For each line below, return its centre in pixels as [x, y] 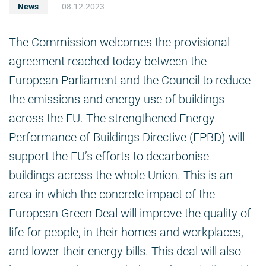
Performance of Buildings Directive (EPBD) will [127, 137]
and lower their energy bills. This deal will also [125, 251]
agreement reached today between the [108, 61]
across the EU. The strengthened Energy [112, 118]
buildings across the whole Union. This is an [121, 175]
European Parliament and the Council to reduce [130, 80]
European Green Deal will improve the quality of [130, 213]
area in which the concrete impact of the [112, 194]
